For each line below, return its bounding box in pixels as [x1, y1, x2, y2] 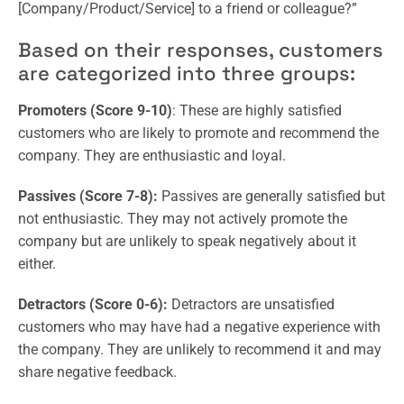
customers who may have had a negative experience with [18, 317, 381, 335]
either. [18, 254, 56, 272]
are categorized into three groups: [18, 60, 355, 86]
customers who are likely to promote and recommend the [18, 124, 379, 142]
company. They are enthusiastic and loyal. [18, 146, 286, 164]
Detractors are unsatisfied [168, 295, 335, 313]
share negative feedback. [18, 363, 177, 381]
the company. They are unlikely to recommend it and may [18, 340, 381, 358]
